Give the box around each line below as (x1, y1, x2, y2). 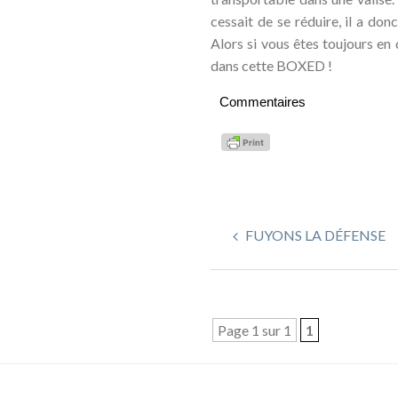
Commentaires (219, 94, 306, 109)
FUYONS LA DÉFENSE (242, 227, 386, 243)
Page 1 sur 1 (217, 322, 291, 338)
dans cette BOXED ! (210, 57, 332, 74)
